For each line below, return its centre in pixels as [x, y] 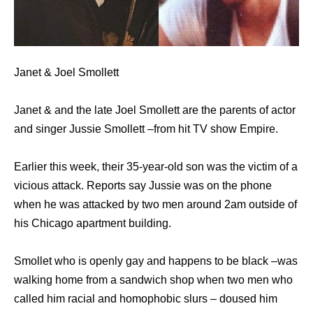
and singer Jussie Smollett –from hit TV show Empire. [146, 129]
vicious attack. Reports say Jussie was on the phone [143, 185]
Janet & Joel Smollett [66, 72]
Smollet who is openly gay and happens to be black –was [156, 261]
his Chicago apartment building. [93, 223]
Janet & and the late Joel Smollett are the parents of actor [155, 110]
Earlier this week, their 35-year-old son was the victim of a [156, 166]
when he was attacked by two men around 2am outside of [155, 204]
